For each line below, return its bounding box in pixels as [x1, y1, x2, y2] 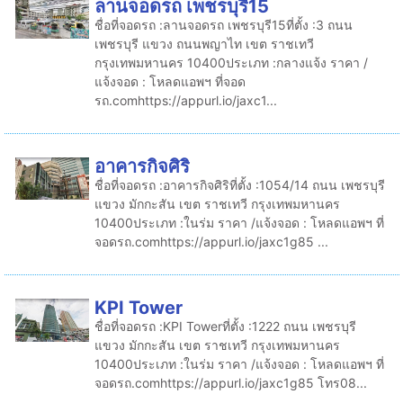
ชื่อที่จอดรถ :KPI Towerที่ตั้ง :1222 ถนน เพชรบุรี [94, 318, 356, 334]
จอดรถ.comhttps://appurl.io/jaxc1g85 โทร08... [94, 375, 367, 390]
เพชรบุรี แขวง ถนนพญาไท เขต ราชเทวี [94, 36, 314, 51]
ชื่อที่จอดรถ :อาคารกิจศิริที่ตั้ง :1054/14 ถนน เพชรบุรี [94, 177, 385, 193]
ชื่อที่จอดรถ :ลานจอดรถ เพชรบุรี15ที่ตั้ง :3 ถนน [94, 17, 353, 32]
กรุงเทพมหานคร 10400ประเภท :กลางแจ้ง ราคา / [94, 55, 368, 70]
